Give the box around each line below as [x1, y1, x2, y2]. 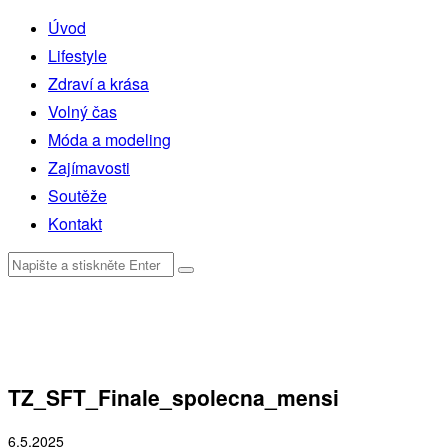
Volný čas [48, 100, 117, 123]
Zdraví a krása [48, 72, 149, 95]
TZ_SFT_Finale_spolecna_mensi [8, 382, 339, 413]
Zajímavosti [48, 156, 130, 179]
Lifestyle [48, 44, 107, 67]
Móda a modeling [48, 128, 171, 151]
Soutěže [48, 184, 107, 207]
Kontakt [48, 212, 102, 235]
